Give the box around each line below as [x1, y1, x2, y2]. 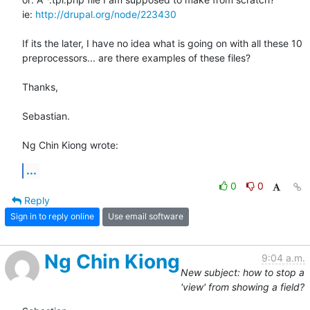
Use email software [108, 211, 183, 222]
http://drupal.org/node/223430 [35, 8, 176, 20]
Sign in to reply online [10, 211, 94, 222]
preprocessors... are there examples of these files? [22, 51, 250, 64]
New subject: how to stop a [181, 266, 304, 278]
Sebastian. [22, 109, 70, 122]
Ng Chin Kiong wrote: [22, 138, 118, 151]
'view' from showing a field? [181, 280, 304, 293]
